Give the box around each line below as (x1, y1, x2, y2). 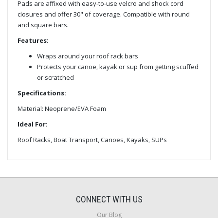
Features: (18, 36, 49, 45)
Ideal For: (18, 119, 48, 128)
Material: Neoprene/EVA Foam (18, 104, 106, 113)
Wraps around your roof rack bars (37, 51, 138, 60)
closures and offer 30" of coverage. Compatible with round (18, 9, 190, 18)
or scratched (37, 73, 74, 82)
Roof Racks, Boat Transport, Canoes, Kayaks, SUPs (18, 135, 167, 144)
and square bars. (18, 20, 69, 29)
